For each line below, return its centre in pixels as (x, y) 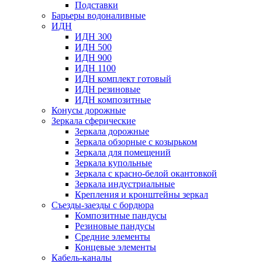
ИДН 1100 (95, 68)
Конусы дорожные (89, 110)
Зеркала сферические (94, 121)
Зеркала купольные (113, 163)
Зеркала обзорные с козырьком (136, 142)
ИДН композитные (113, 100)
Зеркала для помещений (123, 152)
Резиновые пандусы (115, 226)
